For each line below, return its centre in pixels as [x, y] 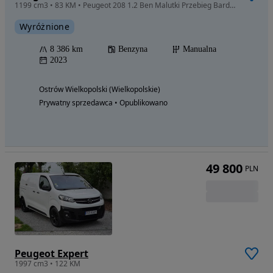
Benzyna [133, 49]
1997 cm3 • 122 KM [48, 264]
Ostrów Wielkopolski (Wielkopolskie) [100, 89]
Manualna [200, 49]
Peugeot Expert [51, 253]
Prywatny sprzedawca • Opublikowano [103, 103]
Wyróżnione [44, 27]
